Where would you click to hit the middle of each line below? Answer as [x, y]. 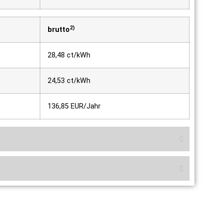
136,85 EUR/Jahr [74, 106]
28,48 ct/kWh [69, 55]
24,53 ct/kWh [69, 81]
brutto [59, 29]
